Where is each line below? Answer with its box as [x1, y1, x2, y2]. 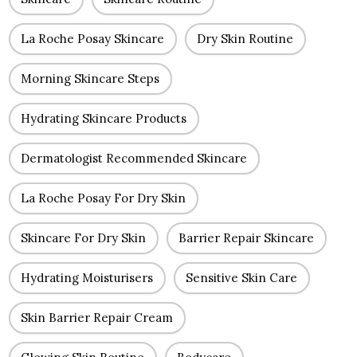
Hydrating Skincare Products [21, 111, 186, 126]
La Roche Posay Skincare [21, 31, 164, 46]
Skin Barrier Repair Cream [21, 310, 173, 325]
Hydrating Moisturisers [21, 270, 153, 285]
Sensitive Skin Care [186, 270, 297, 285]
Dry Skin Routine [197, 31, 293, 46]
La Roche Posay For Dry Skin [21, 190, 186, 206]
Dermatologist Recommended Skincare [21, 151, 247, 166]
